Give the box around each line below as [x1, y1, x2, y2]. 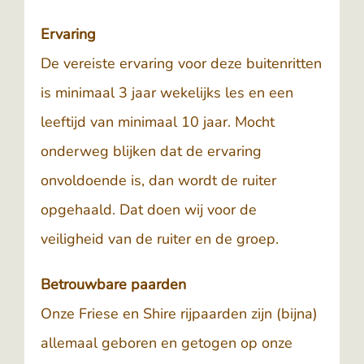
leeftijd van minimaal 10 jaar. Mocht [41, 112, 275, 132]
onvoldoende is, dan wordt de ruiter [41, 171, 276, 190]
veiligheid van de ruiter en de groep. [41, 229, 279, 249]
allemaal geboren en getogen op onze [41, 333, 292, 353]
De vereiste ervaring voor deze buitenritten [41, 54, 322, 73]
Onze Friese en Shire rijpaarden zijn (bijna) [41, 304, 318, 323]
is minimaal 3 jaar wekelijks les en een [41, 83, 293, 102]
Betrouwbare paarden [41, 275, 186, 294]
